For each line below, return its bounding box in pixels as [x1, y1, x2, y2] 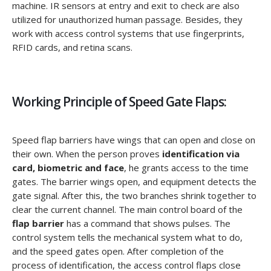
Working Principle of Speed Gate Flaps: [12, 93, 226, 111]
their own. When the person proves [12, 148, 162, 160]
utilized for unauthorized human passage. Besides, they [12, 13, 243, 26]
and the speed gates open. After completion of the [12, 245, 224, 258]
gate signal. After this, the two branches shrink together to [12, 189, 256, 202]
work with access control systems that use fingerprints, [12, 27, 244, 40]
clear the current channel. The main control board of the [12, 203, 243, 216]
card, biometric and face [12, 162, 124, 174]
